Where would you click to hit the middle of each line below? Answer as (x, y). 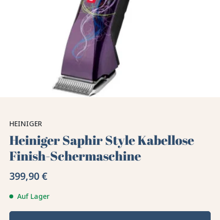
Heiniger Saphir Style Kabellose (102, 140)
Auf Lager (34, 196)
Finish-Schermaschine (75, 156)
